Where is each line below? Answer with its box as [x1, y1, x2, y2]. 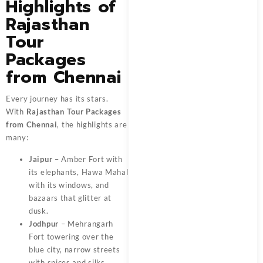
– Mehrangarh [58, 219, 114, 229]
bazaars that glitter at [29, 193, 112, 203]
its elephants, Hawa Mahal [29, 167, 129, 177]
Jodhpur [29, 219, 59, 229]
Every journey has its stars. [6, 94, 109, 104]
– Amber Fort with [52, 154, 123, 164]
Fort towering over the [29, 232, 114, 242]
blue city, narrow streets [29, 245, 120, 255]
